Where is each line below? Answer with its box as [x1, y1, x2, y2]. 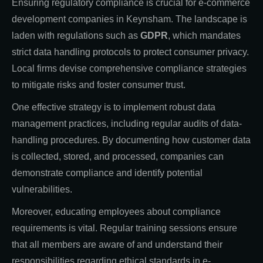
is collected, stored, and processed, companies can [12, 151, 224, 161]
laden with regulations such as [12, 30, 140, 41]
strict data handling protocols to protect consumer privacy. [12, 46, 249, 57]
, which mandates [168, 30, 241, 41]
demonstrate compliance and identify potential [12, 167, 203, 178]
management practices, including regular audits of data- [12, 118, 242, 129]
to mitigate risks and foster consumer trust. [12, 79, 186, 90]
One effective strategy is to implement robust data [12, 102, 215, 112]
